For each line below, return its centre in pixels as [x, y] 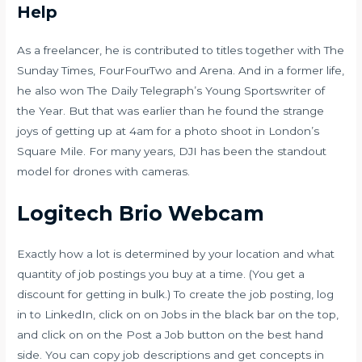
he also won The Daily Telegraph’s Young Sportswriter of [171, 91]
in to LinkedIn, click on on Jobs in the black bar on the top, [178, 315]
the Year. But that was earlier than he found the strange [171, 111]
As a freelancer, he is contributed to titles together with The [181, 51]
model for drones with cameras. [104, 172]
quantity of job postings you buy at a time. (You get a [161, 274]
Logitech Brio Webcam [141, 214]
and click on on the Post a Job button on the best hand [170, 335]
